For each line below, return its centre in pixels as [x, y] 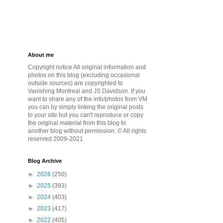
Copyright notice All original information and [87, 67]
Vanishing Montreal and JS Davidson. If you [87, 91]
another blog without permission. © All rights [87, 131]
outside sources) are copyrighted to [75, 83]
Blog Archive [45, 161]
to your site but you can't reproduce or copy [86, 115]
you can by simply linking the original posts [86, 107]
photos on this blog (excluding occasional [84, 75]
